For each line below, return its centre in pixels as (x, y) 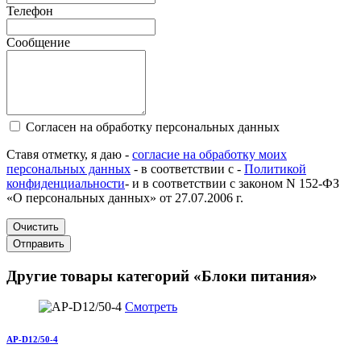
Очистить (36, 226)
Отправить (39, 243)
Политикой (275, 168)
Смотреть (151, 307)
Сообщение (38, 42)
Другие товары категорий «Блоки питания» (162, 276)
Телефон (30, 10)
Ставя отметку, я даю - (69, 154)
